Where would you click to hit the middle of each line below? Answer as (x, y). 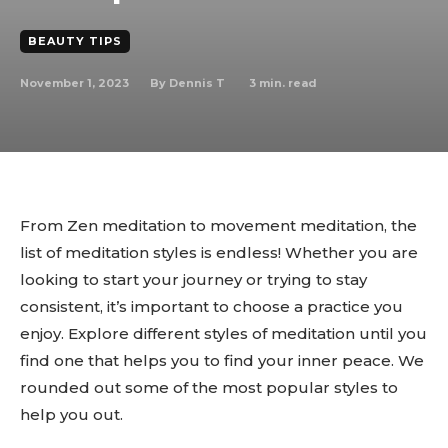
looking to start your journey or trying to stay (193, 279)
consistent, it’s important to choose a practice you (211, 306)
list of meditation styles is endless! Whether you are (219, 252)
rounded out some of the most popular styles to (209, 387)
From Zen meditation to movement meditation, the (218, 225)
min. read (286, 82)
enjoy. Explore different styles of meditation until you (223, 333)
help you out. (71, 414)
